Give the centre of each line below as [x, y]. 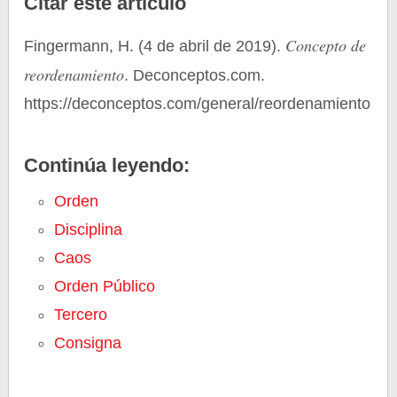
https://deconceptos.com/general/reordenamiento [198, 104]
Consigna [88, 343]
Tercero [81, 315]
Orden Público [105, 286]
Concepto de [326, 45]
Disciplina [89, 230]
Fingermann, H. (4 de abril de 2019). [155, 46]
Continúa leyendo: [107, 165]
